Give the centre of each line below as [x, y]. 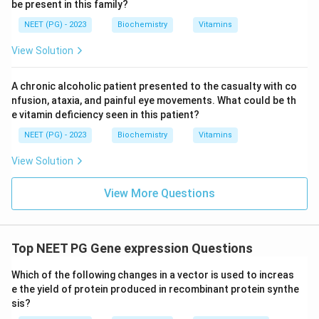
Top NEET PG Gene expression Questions [132, 248]
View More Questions [159, 193]
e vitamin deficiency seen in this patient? [105, 115]
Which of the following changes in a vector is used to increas [153, 275]
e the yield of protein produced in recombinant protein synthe [155, 289]
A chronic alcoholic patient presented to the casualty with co [154, 86]
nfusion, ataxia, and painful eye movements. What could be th [154, 100]
